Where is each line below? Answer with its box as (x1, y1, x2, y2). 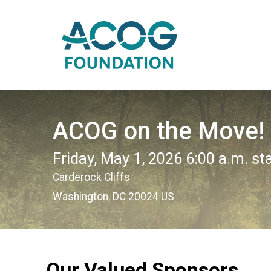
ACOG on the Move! (53, 116, 264, 145)
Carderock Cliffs (53, 171, 130, 183)
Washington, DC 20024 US (53, 190, 174, 203)
